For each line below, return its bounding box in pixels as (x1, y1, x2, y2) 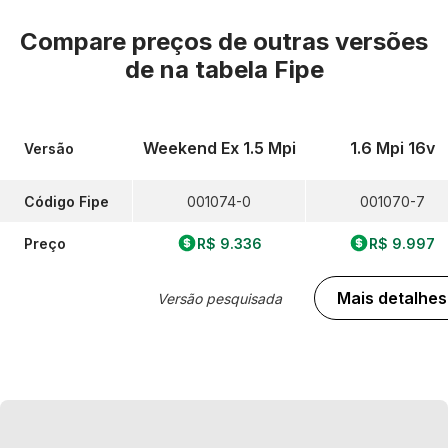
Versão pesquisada (156, 289, 282, 307)
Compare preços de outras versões (20, 27, 428, 56)
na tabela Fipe (159, 55, 324, 84)
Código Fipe (24, 192, 109, 210)
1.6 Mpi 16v (349, 138, 435, 158)
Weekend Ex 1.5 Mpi (142, 138, 296, 158)
